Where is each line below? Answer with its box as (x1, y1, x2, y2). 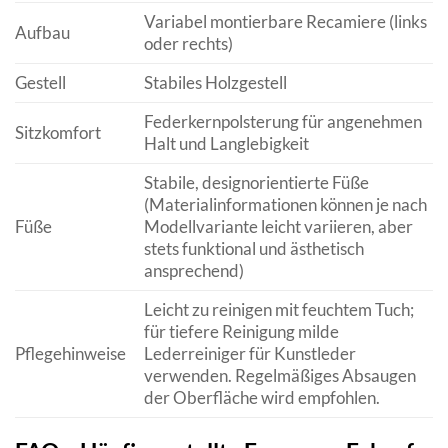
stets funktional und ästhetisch (143, 237, 364, 259)
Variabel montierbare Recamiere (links (143, 10, 427, 32)
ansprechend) (143, 259, 244, 281)
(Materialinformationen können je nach (143, 193, 427, 215)
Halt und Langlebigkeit (143, 132, 309, 154)
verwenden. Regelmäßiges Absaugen (143, 364, 416, 386)
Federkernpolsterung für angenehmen (143, 110, 422, 132)
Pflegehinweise (15, 342, 126, 364)
